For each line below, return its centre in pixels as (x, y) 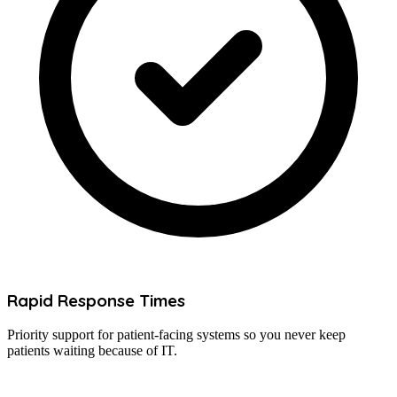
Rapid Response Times (96, 300)
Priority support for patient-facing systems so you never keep (176, 335)
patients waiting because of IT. (92, 351)
